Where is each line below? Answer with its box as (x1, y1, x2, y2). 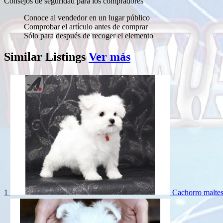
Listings (45, 50, 86, 64)
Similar (4, 50, 45, 64)
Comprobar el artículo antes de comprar (24, 22, 148, 31)
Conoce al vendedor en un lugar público (24, 13, 150, 22)
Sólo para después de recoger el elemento (24, 31, 153, 40)
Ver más (89, 50, 130, 64)
